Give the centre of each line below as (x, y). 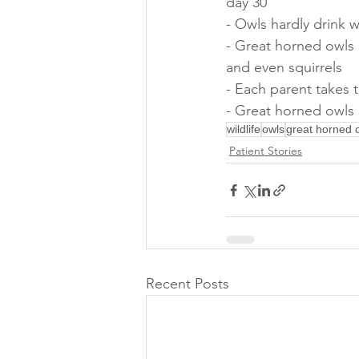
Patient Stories (266, 151)
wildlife (244, 129)
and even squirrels (284, 68)
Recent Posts (188, 284)
